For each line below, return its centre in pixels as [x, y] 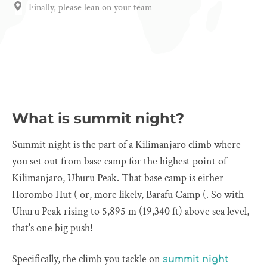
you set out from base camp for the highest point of [119, 161]
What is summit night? [98, 118]
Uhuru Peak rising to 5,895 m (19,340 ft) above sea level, [131, 211]
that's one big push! [52, 228]
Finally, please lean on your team [91, 7]
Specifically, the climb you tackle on [87, 259]
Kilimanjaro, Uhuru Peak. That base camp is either [118, 178]
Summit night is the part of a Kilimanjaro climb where [126, 145]
